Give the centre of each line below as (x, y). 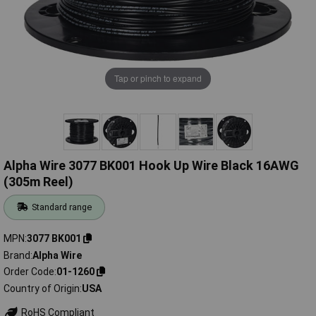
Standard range (62, 207)
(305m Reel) (38, 182)
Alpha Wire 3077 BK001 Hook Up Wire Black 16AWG (151, 166)
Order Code (29, 272)
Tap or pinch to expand (158, 78)
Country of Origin (42, 288)
